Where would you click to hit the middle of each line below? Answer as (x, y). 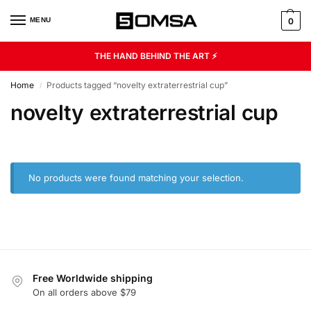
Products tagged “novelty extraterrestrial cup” (137, 85)
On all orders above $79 (84, 293)
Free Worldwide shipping (93, 278)
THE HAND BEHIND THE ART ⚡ (155, 56)
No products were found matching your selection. (136, 178)
